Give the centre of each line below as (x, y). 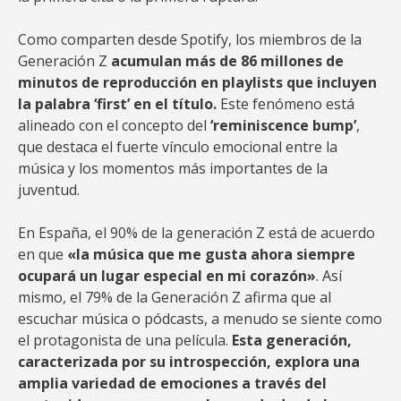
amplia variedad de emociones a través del (172, 383)
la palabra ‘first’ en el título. (119, 104)
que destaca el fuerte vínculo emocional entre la (178, 147)
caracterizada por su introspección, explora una (189, 362)
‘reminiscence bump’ (283, 125)
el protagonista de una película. (125, 340)
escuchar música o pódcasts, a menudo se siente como (200, 319)
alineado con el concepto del (114, 125)
